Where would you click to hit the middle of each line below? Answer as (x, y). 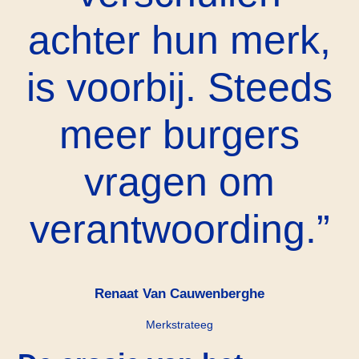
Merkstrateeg (179, 325)
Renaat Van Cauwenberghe (179, 293)
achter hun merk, (179, 40)
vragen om (179, 182)
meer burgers (179, 134)
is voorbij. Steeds (179, 87)
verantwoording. (173, 229)
